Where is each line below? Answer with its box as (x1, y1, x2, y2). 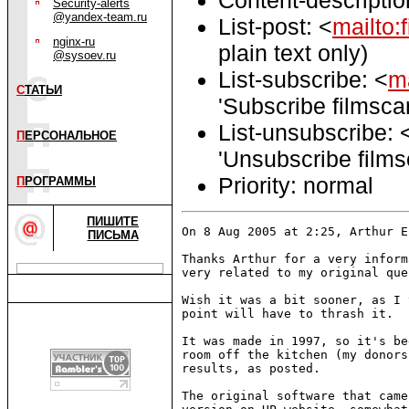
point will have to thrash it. (182, 307, 393, 321)
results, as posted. (182, 362, 320, 376)
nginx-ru (53, 35, 95, 48)
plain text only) (218, 39, 368, 66)
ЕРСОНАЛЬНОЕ (25, 129, 117, 142)
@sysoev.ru (53, 48, 116, 62)
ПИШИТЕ (87, 215, 139, 228)
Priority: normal (218, 172, 373, 198)
